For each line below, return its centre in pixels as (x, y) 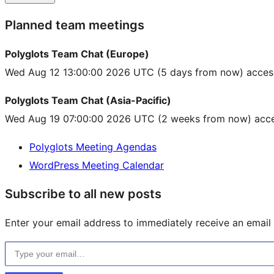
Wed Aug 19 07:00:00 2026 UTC (80, 119)
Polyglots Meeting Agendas (93, 147)
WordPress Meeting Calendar (97, 165)
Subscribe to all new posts (83, 194)
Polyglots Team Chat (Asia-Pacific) (88, 101)
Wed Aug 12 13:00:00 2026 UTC (80, 72)
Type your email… (20, 241)
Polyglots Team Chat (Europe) (77, 54)
